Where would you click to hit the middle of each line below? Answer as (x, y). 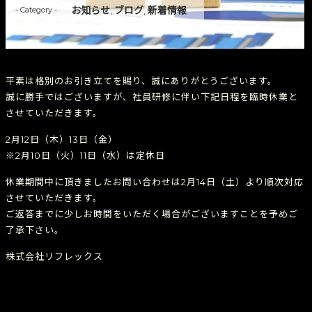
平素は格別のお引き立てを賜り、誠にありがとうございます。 (141, 80)
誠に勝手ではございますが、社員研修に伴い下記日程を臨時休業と (152, 96)
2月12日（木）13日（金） (62, 139)
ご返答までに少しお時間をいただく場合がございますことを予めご (152, 213)
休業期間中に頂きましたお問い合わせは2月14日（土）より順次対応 (155, 181)
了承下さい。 (35, 229)
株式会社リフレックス (54, 256)
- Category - (36, 9)
